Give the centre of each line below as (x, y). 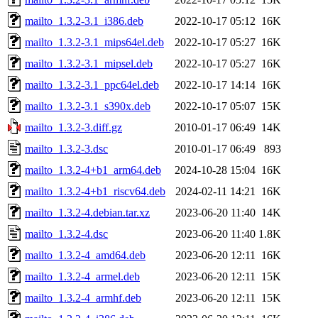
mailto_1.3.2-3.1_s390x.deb (88, 106)
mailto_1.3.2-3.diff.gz (73, 127)
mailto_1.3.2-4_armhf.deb (83, 297)
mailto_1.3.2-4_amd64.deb (85, 255)
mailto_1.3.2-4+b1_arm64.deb (93, 170)
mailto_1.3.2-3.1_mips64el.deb (94, 42)
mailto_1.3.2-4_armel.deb (82, 276)
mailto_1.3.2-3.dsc (66, 148)
